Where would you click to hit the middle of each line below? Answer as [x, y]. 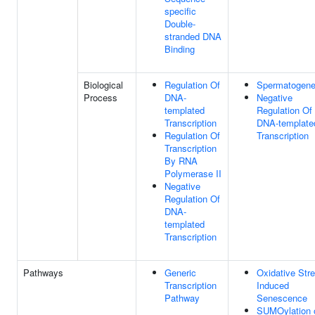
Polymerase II [193, 173]
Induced [273, 285]
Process [101, 97]
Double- [180, 24]
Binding [180, 49]
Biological [103, 85]
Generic [180, 272]
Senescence [282, 298]
